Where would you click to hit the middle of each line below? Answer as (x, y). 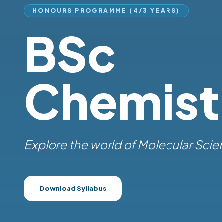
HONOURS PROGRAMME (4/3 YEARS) (106, 11)
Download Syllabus (73, 188)
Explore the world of (81, 144)
